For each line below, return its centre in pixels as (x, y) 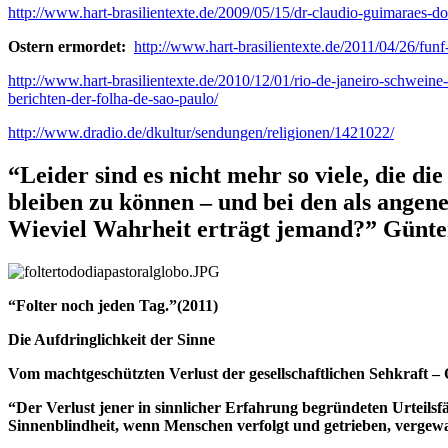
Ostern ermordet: (69, 47)
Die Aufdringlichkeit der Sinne (111, 339)
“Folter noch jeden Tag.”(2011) (113, 305)
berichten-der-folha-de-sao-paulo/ (113, 99)
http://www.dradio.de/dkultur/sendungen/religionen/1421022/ (201, 133)
